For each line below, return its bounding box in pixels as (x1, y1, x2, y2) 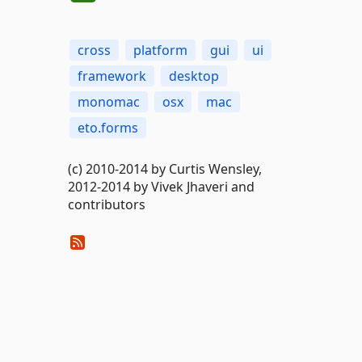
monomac (77, 93, 140, 111)
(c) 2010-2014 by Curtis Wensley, (67, 160, 262, 178)
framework (77, 67, 146, 85)
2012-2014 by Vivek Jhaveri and (67, 178, 255, 196)
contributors (67, 196, 145, 213)
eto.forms (77, 119, 138, 137)
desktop (168, 67, 219, 85)
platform (133, 41, 187, 59)
